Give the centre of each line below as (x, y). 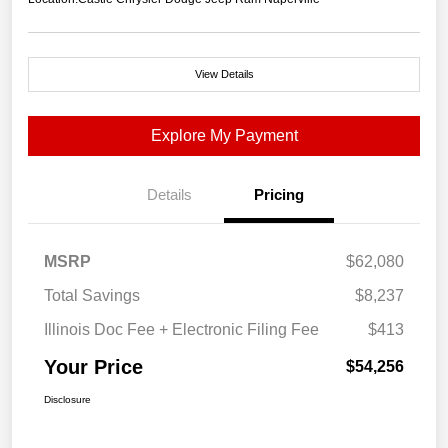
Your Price (93, 367)
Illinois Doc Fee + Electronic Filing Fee (181, 330)
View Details (224, 74)
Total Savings (92, 296)
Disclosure (67, 400)
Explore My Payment (224, 136)
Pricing (279, 195)
